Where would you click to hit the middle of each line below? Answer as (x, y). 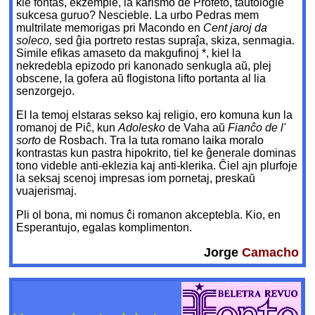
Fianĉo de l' (257, 128)
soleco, (36, 41)
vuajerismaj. (47, 191)
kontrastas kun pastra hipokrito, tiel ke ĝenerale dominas (156, 153)
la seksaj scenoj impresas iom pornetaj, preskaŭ (136, 179)
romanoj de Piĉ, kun (67, 128)
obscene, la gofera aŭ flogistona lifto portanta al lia (141, 79)
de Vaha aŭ (198, 128)
